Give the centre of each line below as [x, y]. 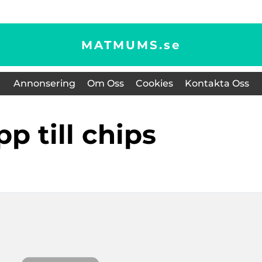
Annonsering [44, 83]
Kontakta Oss [217, 83]
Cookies [154, 83]
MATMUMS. [122, 45]
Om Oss [105, 83]
